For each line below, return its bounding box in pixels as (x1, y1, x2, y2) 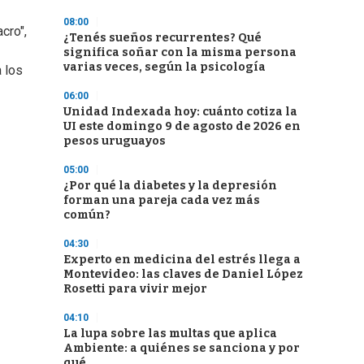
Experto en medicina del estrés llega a (63, 253, 301, 266)
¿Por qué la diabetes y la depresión (63, 179, 277, 193)
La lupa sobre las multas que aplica (63, 327, 277, 340)
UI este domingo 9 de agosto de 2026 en (63, 119, 301, 133)
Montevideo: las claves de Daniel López (63, 267, 303, 281)
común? (63, 208, 110, 222)
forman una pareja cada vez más (63, 193, 260, 207)
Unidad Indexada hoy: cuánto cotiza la (63, 105, 297, 119)
